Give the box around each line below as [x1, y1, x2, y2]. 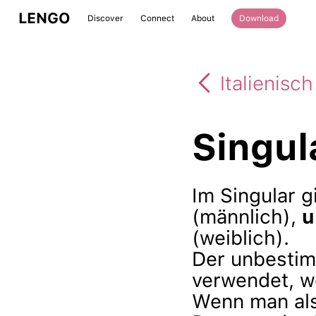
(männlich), [192, 205, 302, 229]
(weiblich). [192, 226, 289, 250]
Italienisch [220, 71, 313, 95]
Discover [87, 13, 123, 23]
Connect [140, 13, 174, 23]
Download [239, 13, 279, 23]
